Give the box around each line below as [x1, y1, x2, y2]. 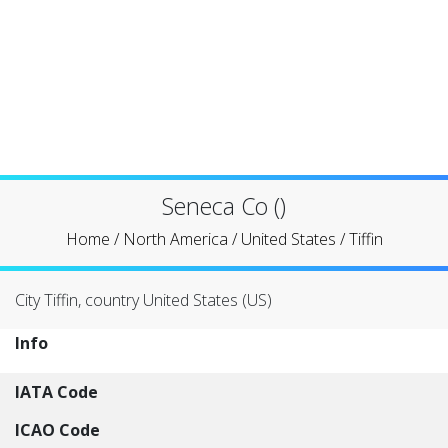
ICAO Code [15, 419, 100, 441]
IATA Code [15, 381, 98, 403]
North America [122, 228, 228, 250]
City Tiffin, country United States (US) [15, 289, 272, 311]
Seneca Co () [162, 190, 286, 222]
